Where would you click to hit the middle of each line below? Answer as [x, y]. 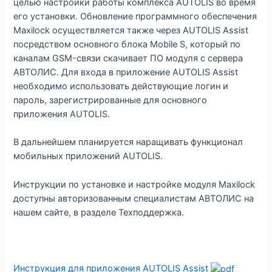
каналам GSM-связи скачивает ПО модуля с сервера [128, 59]
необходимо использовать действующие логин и [121, 87]
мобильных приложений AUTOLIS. [88, 156]
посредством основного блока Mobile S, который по [127, 45]
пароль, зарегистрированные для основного [110, 100]
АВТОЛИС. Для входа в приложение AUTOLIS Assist [126, 73]
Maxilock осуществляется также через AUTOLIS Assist [131, 31]
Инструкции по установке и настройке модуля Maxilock [134, 184]
